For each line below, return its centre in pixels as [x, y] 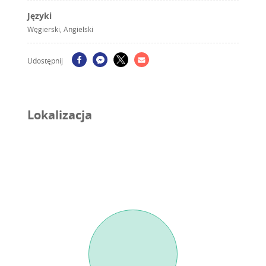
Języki [39, 15]
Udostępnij [45, 61]
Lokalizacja [60, 115]
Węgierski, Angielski [60, 29]
